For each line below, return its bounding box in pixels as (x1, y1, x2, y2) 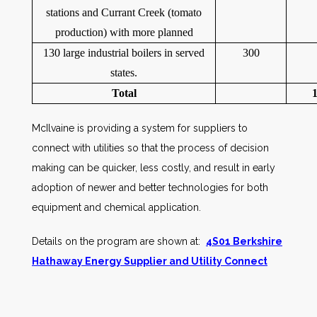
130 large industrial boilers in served (43, 47, 204, 59)
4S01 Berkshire (206, 236, 282, 247)
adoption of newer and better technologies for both (32, 182, 268, 193)
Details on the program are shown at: (32, 236, 206, 247)
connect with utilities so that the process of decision (32, 142, 269, 154)
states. (110, 67, 137, 79)
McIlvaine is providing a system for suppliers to (32, 122, 248, 134)
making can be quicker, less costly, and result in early (32, 162, 275, 173)
